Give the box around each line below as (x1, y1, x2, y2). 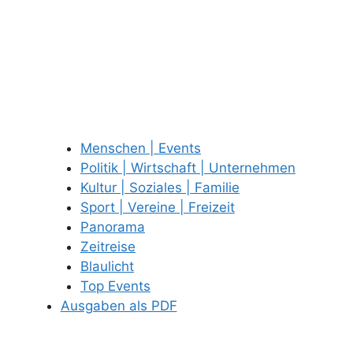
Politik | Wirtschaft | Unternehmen (80, 159, 295, 176)
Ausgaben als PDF (60, 297, 177, 314)
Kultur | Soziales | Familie (80, 179, 240, 195)
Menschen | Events (80, 139, 201, 156)
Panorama (80, 218, 145, 235)
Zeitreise (80, 238, 136, 255)
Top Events (80, 277, 150, 294)
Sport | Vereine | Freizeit (80, 199, 235, 215)
